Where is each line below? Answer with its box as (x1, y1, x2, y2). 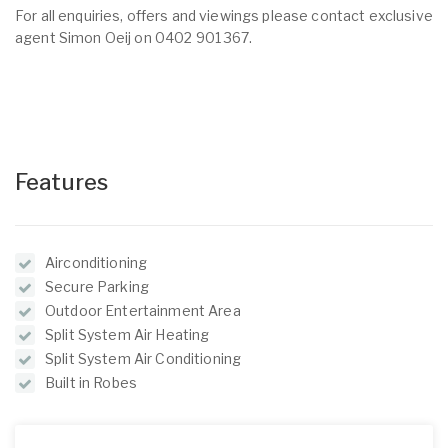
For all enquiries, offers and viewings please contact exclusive (15, 7, 433, 24)
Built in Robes (45, 374, 137, 391)
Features (15, 169, 109, 195)
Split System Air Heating (45, 326, 210, 343)
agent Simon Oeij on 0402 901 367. (15, 29, 253, 46)
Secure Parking (45, 278, 149, 295)
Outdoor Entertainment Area (45, 302, 241, 319)
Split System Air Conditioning (45, 350, 242, 367)
